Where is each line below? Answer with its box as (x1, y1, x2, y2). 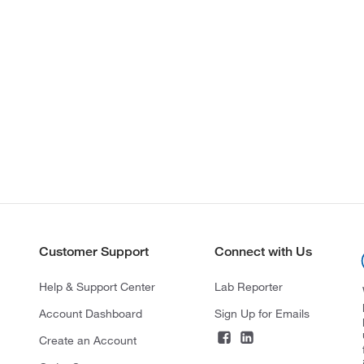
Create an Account (38, 333, 136, 349)
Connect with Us (214, 244, 312, 260)
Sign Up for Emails (214, 306, 310, 322)
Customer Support (38, 244, 149, 260)
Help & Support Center (38, 279, 155, 295)
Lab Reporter (214, 279, 283, 295)
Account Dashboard (38, 306, 142, 322)
